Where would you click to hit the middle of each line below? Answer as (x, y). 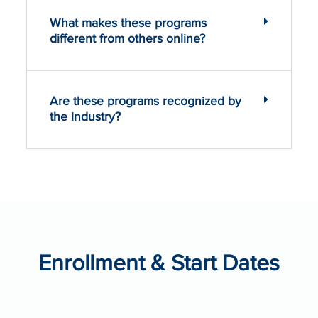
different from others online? (127, 39)
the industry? (85, 117)
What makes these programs (128, 23)
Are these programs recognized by (146, 102)
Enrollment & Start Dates (159, 264)
